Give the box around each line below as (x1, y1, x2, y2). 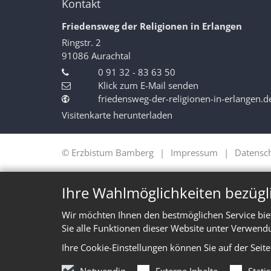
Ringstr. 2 (62, 36, 101, 48)
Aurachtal (91, 49, 131, 62)
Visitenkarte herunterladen (62, 108, 172, 121)
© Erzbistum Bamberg (62, 146, 154, 158)
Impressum (171, 146, 218, 158)
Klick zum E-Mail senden (98, 79, 198, 91)
